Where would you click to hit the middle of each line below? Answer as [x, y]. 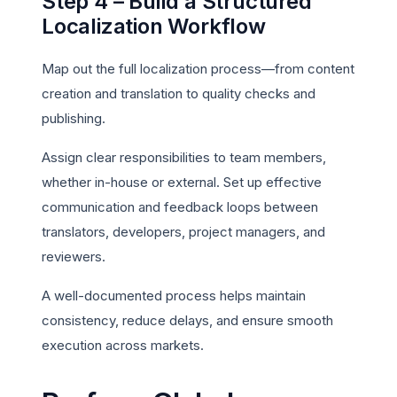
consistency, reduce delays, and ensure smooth [187, 321]
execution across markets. [123, 346]
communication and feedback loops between [180, 207]
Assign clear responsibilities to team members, [184, 158]
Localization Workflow [154, 27]
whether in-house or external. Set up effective [182, 183]
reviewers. [74, 257]
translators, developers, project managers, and [183, 232]
